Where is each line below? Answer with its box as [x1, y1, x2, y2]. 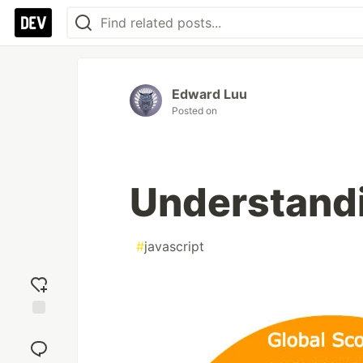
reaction [17, 335, 61, 350]
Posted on [172, 105, 217, 117]
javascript [144, 238, 204, 254]
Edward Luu [172, 86, 247, 102]
